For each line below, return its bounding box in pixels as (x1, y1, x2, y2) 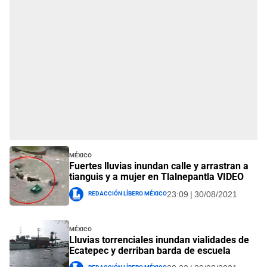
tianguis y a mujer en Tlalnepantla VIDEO (69, 171, 244, 183)
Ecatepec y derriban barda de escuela (69, 245, 231, 257)
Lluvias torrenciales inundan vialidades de (69, 234, 249, 246)
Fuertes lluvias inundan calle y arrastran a (69, 160, 249, 172)
